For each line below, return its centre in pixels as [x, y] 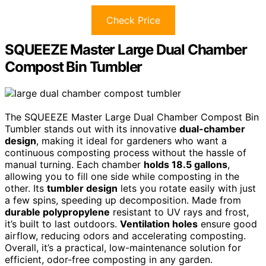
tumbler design [82, 189]
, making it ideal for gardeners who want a [132, 141]
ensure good [227, 224]
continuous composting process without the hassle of [126, 153]
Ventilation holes [159, 224]
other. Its [26, 189]
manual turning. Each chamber [74, 165]
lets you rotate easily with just [187, 189]
